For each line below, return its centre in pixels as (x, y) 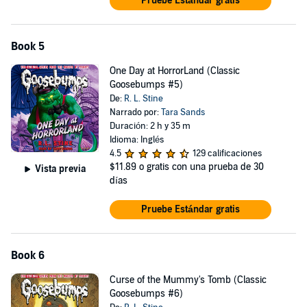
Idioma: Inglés (136, 140)
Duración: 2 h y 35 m (150, 126)
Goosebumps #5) (146, 85)
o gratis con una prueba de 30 (201, 167)
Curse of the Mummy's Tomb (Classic (188, 280)
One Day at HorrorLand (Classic (174, 71)
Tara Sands (183, 112)
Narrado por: (135, 112)
